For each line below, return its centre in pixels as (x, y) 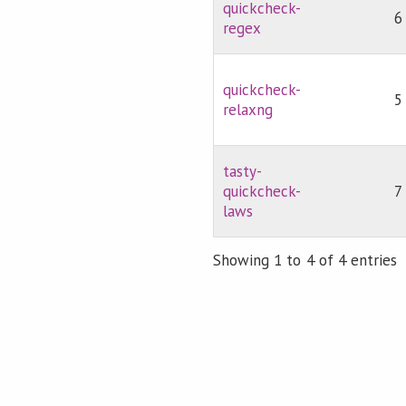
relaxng (248, 110)
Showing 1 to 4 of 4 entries (305, 260)
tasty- (243, 172)
